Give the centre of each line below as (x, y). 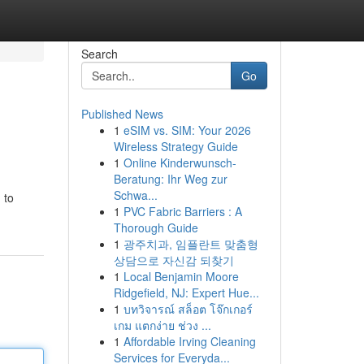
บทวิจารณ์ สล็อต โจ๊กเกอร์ (188, 309)
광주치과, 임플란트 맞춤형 (191, 244)
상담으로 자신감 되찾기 (173, 260)
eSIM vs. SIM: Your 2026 (187, 130)
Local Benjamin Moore (181, 276)
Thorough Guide (156, 227)
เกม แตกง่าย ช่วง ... (162, 325)
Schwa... (135, 195)
